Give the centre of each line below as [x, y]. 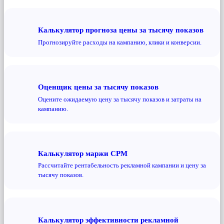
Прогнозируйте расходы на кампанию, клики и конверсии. [120, 42]
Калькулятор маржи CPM [83, 153]
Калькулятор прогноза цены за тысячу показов [121, 30]
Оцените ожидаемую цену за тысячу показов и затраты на [120, 99]
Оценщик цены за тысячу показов [98, 87]
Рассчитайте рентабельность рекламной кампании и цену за [122, 165]
